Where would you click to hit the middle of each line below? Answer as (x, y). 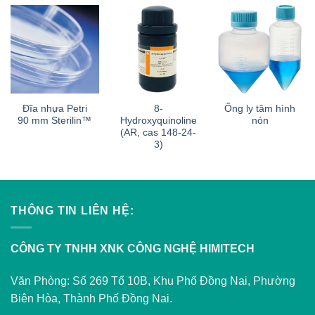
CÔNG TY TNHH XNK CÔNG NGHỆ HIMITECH (133, 249)
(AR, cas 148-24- (159, 132)
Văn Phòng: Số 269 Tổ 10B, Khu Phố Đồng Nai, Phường (153, 281)
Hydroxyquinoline (158, 120)
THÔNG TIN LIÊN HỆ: (72, 210)
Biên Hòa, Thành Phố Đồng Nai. (91, 298)
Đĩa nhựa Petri (54, 108)
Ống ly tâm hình (260, 108)
